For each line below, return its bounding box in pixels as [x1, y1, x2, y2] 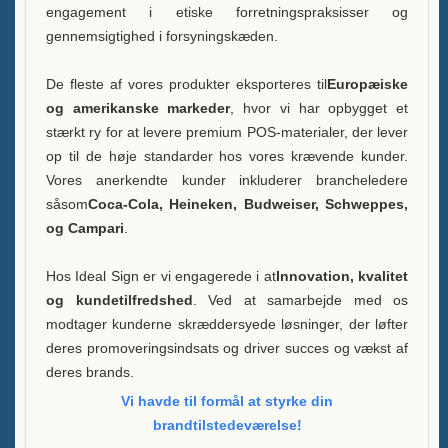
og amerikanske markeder [46, 100, 231, 116]
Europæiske [327, 76, 408, 92]
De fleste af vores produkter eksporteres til [46, 76, 327, 92]
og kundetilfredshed [46, 292, 193, 308]
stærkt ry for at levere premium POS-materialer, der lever [46, 124, 408, 140]
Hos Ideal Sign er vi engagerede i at [46, 268, 276, 284]
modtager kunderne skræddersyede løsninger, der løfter [46, 316, 408, 332]
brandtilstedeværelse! [152, 417, 302, 433]
